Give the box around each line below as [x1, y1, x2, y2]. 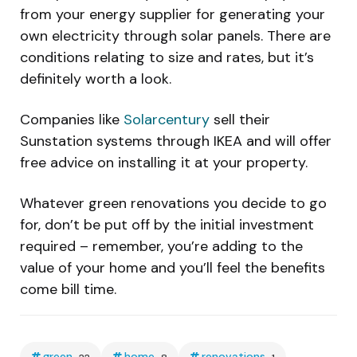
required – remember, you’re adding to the [20, 237, 303, 257]
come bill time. [20, 280, 116, 300]
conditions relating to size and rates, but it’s [20, 48, 314, 68]
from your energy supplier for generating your [20, 5, 325, 25]
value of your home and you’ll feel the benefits [20, 258, 325, 278]
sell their [210, 110, 270, 130]
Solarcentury [124, 110, 210, 130]
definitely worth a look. [20, 69, 171, 89]
